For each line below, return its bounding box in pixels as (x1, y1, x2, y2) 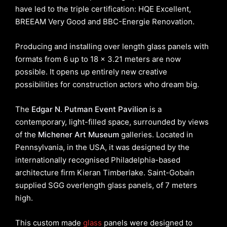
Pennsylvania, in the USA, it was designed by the (15, 142, 190, 152)
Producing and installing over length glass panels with (15, 41, 209, 51)
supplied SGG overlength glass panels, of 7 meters (15, 180, 197, 190)
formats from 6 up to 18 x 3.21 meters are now (15, 54, 181, 64)
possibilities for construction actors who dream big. (15, 79, 199, 89)
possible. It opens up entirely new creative (15, 66, 167, 77)
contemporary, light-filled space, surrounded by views (15, 117, 209, 127)
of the (15, 129, 38, 139)
